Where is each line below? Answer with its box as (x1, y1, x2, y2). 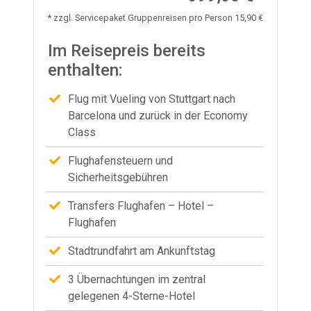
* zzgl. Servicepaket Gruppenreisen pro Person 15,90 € (48, 12, 263, 23)
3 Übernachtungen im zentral (67, 272, 205, 286)
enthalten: (48, 60, 122, 80)
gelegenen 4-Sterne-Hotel (67, 289, 195, 303)
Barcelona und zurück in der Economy (67, 108, 248, 122)
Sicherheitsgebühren (67, 170, 168, 184)
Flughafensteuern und (67, 153, 173, 167)
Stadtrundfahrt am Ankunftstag (67, 244, 215, 258)
